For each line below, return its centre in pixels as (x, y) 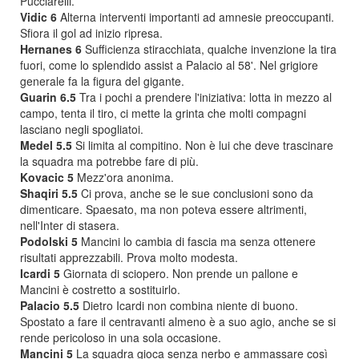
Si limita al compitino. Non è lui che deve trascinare (203, 145)
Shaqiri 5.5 (49, 193)
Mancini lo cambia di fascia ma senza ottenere (197, 241)
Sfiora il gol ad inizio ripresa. (91, 33)
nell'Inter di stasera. (70, 225)
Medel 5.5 (46, 145)
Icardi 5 (40, 273)
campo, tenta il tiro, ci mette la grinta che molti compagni (163, 113)
